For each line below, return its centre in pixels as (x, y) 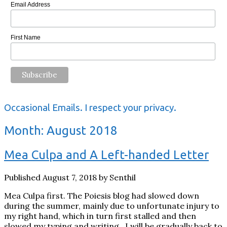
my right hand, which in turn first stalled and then (100, 216)
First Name (25, 37)
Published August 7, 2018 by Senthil (70, 177)
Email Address (30, 5)
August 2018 (82, 131)
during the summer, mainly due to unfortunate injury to (112, 206)
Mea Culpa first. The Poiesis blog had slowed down (102, 196)
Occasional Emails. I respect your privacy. (90, 108)
